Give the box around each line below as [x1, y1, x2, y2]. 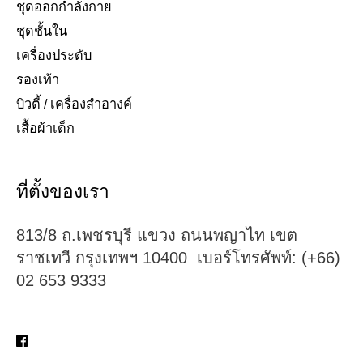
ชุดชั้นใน [16, 23, 67, 39]
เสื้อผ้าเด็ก [16, 121, 75, 136]
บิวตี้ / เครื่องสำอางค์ [16, 96, 132, 112]
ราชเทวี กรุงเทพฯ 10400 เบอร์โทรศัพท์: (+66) [16, 249, 340, 267]
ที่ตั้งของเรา [16, 181, 109, 203]
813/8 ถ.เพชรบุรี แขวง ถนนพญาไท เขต [16, 226, 297, 245]
